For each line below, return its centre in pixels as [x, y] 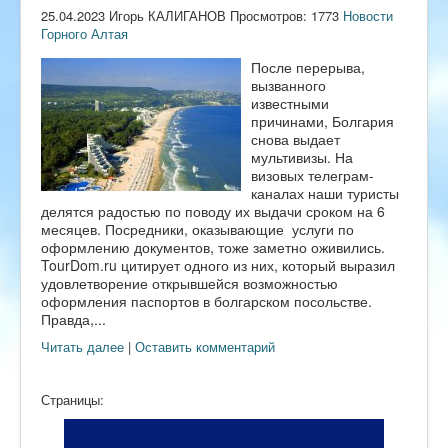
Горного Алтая [84, 34]
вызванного [288, 85]
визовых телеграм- [312, 175]
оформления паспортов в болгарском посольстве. [208, 301]
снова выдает [295, 139]
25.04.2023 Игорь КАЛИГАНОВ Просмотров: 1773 [192, 16]
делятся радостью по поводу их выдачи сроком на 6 [213, 211]
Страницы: [72, 400]
